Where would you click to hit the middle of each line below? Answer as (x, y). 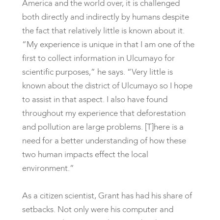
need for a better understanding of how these (104, 140)
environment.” (48, 168)
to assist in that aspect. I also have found (95, 99)
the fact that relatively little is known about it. (103, 30)
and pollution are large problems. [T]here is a (103, 127)
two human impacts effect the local (85, 154)
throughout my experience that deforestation (104, 113)
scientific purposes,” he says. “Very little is (97, 72)
